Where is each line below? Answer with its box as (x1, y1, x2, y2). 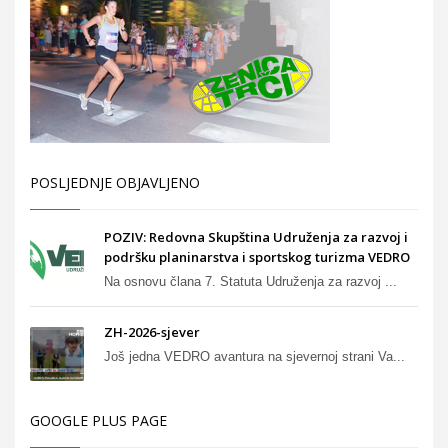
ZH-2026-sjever (104, 322, 200, 341)
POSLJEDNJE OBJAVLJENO (30, 172, 200, 192)
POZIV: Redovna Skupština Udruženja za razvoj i (104, 227, 408, 246)
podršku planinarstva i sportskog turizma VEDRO (104, 247, 410, 266)
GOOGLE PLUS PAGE (30, 410, 167, 430)
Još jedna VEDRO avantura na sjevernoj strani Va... (104, 348, 405, 364)
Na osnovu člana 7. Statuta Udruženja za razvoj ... (104, 273, 397, 289)
